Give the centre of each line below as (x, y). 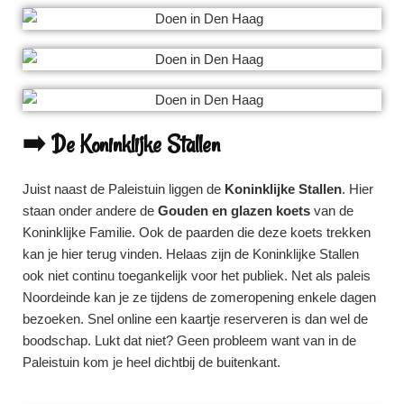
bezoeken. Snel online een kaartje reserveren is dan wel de (195, 318)
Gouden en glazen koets (234, 210)
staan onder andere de (90, 210)
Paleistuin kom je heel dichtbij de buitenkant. (151, 362)
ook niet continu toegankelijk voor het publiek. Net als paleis (197, 275)
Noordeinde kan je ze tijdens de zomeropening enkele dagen (199, 297)
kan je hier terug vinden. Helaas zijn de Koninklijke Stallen (191, 253)
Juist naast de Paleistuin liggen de (124, 188)
